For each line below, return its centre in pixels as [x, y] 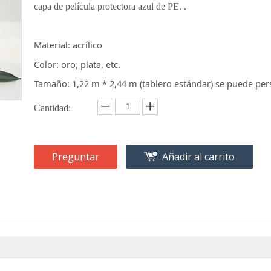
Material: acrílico [68, 45]
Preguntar [76, 157]
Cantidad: [52, 108]
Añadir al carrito [198, 157]
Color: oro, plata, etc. [77, 64]
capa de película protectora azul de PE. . [110, 6]
